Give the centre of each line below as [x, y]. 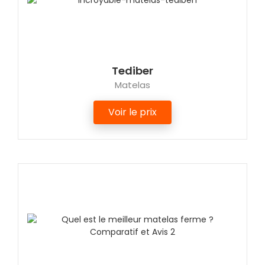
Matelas [132, 85]
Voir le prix [132, 112]
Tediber [132, 71]
